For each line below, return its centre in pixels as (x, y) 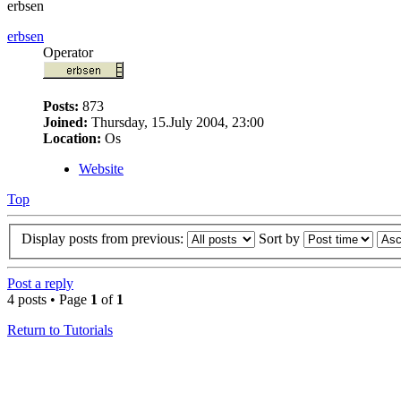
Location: (72, 138)
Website (101, 168)
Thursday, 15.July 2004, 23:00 (176, 122)
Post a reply (40, 284)
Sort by (281, 239)
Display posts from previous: (104, 239)
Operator (68, 52)
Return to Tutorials (60, 330)
